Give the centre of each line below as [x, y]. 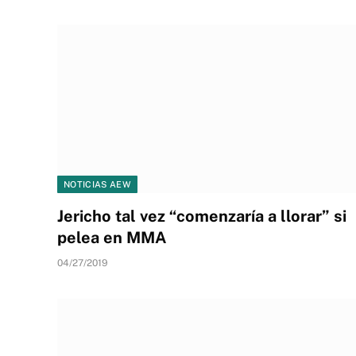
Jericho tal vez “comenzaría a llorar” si [202, 216]
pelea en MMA [112, 237]
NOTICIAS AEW [97, 184]
